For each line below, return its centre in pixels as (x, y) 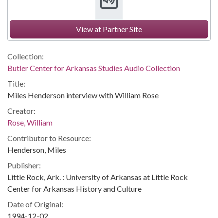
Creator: (21, 111)
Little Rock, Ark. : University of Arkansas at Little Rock (98, 177)
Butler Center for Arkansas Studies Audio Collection (94, 68)
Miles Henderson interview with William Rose (83, 95)
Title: (16, 83)
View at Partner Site (109, 29)
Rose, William (30, 122)
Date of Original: (35, 204)
